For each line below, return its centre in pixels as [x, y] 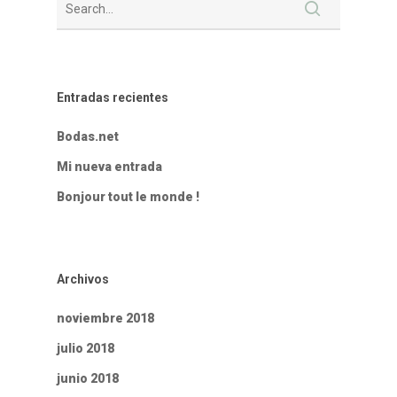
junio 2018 [88, 379]
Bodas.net [88, 137]
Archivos [83, 280]
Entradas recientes [113, 98]
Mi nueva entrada [109, 167]
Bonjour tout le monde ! [128, 197]
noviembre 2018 [105, 319]
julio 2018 [86, 349]
